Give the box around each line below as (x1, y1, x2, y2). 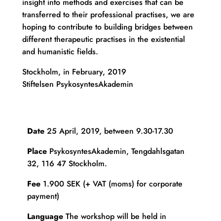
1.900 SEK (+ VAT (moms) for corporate (40, 178, 183, 189)
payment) (27, 190, 59, 202)
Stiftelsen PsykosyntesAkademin (22, 78, 133, 90)
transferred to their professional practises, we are (22, 8, 194, 20)
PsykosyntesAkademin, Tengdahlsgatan (46, 145, 184, 157)
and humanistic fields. (22, 45, 98, 57)
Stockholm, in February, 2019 (22, 66, 126, 77)
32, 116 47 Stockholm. (27, 157, 107, 169)
